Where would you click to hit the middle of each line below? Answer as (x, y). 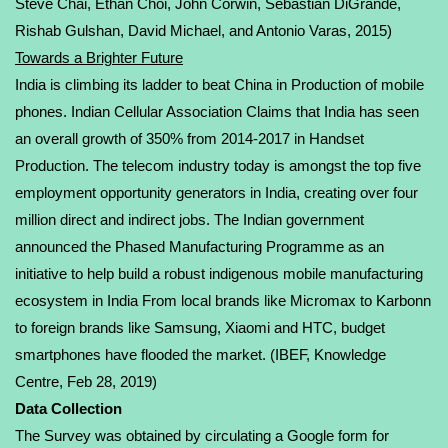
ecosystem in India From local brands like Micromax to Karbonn (223, 300)
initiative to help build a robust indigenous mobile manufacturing (219, 273)
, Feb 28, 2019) (108, 381)
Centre (37, 381)
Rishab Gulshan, (71, 30)
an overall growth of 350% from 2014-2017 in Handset (189, 138)
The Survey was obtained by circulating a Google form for (202, 435)
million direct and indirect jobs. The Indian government (189, 219)
